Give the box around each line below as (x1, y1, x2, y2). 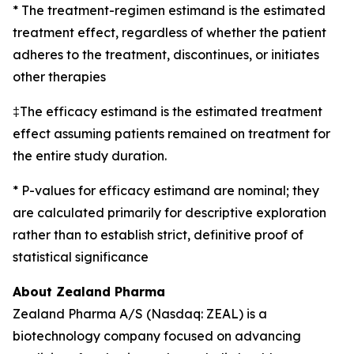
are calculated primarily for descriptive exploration (13, 205, 326, 220)
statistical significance (13, 249, 149, 265)
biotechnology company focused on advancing (13, 328, 301, 344)
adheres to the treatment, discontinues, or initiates (13, 47, 319, 62)
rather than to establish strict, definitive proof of (13, 227, 303, 243)
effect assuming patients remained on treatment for (13, 126, 330, 141)
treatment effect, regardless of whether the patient (13, 24, 326, 40)
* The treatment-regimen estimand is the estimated (13, 2, 326, 18)
